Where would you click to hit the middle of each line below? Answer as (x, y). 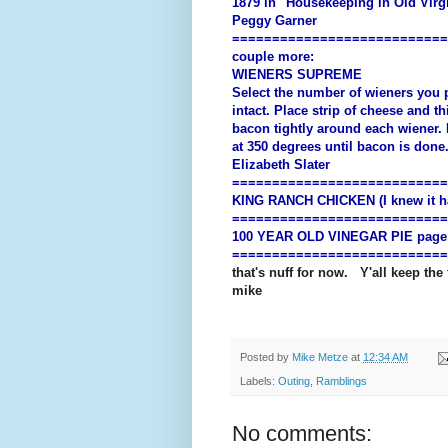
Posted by (266, 357)
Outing (294, 381)
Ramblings (341, 381)
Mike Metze (320, 357)
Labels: (259, 381)
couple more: (273, 57)
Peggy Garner (274, 21)
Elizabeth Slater (281, 165)
